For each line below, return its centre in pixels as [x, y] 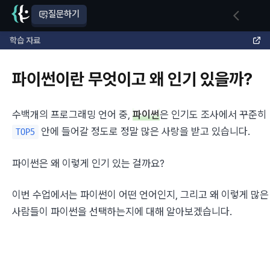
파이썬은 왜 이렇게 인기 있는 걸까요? [88, 163]
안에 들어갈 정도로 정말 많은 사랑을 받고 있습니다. [144, 131]
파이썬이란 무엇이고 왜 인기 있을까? [132, 79]
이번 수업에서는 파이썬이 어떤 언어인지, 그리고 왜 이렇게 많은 [140, 195]
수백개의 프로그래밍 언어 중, [72, 115]
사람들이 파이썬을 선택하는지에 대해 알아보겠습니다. [122, 212]
